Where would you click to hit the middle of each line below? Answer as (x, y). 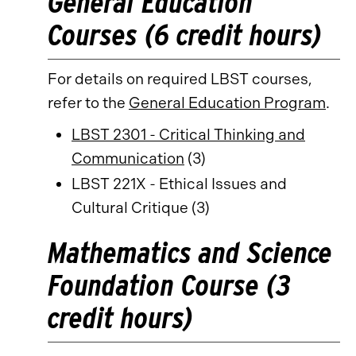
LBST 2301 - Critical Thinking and (188, 135)
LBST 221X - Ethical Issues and (179, 184)
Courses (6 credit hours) (185, 35)
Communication (128, 159)
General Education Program (227, 103)
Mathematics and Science (190, 252)
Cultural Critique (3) (141, 208)
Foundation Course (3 (169, 285)
